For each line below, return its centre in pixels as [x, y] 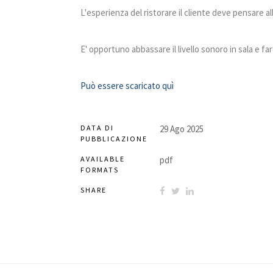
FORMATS [100, 170]
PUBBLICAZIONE [114, 139]
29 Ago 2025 [182, 129]
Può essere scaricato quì [127, 86]
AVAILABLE [103, 159]
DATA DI [97, 128]
